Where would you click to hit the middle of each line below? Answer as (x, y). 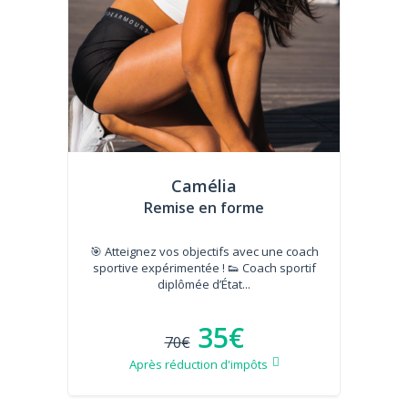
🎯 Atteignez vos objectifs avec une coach (204, 251)
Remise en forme (204, 207)
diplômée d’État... (204, 284)
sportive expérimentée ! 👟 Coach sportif (204, 267)
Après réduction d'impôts (198, 364)
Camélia (204, 185)
